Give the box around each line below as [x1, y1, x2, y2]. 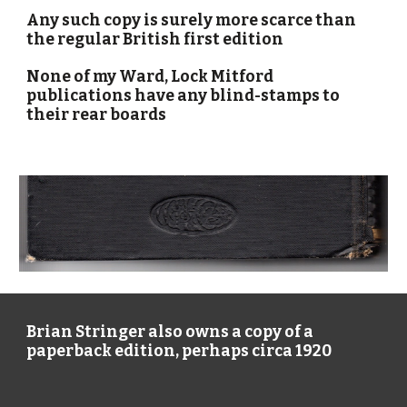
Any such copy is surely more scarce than [26, 11, 357, 30]
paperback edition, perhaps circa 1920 [26, 342, 333, 361]
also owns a [145, 323, 243, 342]
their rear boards [26, 105, 167, 124]
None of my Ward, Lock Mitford [26, 67, 274, 86]
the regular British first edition [26, 30, 284, 49]
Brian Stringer [26, 323, 146, 342]
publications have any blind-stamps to [26, 86, 341, 105]
